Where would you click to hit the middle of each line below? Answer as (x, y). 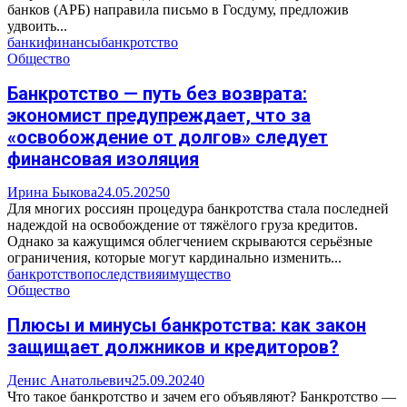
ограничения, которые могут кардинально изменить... (174, 258)
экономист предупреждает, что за (159, 115)
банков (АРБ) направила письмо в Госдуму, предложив (178, 10)
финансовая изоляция (103, 159)
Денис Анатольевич (69, 381)
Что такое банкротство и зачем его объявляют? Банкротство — (202, 397)
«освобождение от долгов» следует (168, 137)
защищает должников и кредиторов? (173, 347)
